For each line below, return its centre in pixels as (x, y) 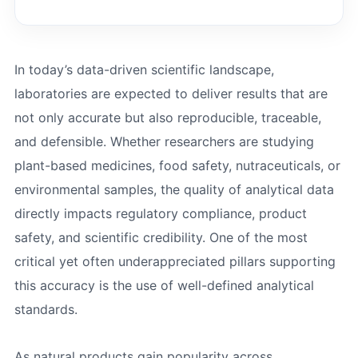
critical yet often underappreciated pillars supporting (175, 261)
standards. (46, 309)
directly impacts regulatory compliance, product (160, 213)
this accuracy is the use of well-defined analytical (164, 285)
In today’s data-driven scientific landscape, (144, 69)
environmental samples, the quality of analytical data (174, 189)
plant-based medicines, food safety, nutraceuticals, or (177, 165)
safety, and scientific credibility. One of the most (161, 237)
